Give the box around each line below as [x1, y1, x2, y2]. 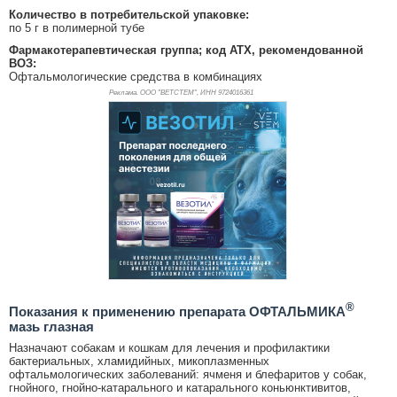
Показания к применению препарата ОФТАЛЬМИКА [9, 303, 346, 319]
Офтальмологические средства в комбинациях [9, 69, 262, 83]
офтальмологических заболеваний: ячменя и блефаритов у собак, [9, 367, 367, 381]
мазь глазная [9, 318, 94, 334]
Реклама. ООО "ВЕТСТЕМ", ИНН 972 [108, 88, 229, 97]
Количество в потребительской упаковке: [9, 7, 249, 21]
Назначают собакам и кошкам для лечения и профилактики [9, 340, 330, 354]
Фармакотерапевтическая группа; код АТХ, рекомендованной [9, 43, 363, 57]
